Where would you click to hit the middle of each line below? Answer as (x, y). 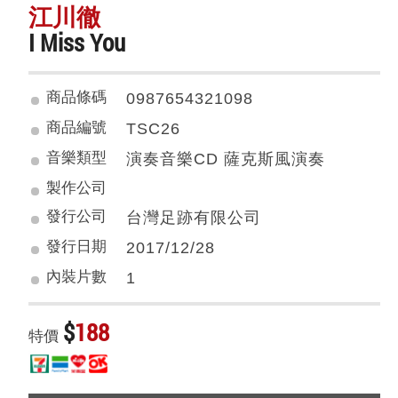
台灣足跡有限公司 (194, 218)
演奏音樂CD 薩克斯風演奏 (226, 159)
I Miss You (77, 42)
